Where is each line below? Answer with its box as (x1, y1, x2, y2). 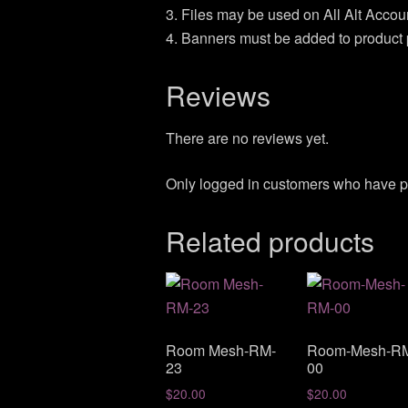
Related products (166, 220, 374, 260)
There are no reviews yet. (166, 127, 329, 148)
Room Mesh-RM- (166, 339, 276, 361)
